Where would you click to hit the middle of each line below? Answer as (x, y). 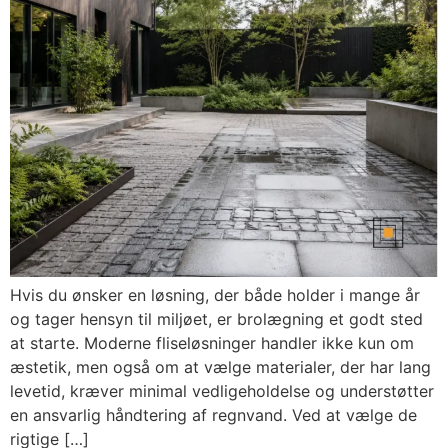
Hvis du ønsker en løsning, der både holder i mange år (215, 295)
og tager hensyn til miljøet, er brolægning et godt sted (216, 319)
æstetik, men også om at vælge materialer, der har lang (220, 367)
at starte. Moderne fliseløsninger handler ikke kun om (212, 343)
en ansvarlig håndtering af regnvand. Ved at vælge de (213, 415)
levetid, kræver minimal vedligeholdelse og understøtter (222, 391)
